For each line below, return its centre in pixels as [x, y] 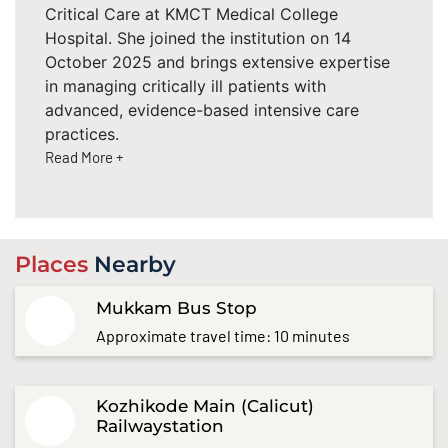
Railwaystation [160, 426]
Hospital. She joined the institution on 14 [198, 37]
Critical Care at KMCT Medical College [191, 13]
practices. [82, 133]
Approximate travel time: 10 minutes [223, 335]
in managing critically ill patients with [185, 85]
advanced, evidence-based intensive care [202, 109]
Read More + [84, 156]
